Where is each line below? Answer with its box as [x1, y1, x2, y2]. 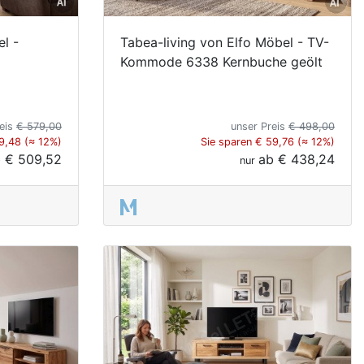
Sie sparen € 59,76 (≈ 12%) [201, 135, 335, 148]
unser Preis [231, 119, 288, 132]
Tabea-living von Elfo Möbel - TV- [120, 33, 329, 50]
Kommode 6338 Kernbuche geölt [120, 53, 323, 70]
